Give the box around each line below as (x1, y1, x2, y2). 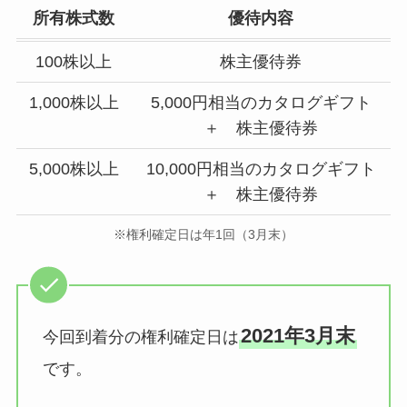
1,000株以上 (28, 94, 119, 113)
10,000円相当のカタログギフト (145, 160, 376, 179)
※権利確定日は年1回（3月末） (114, 226, 293, 242)
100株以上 (35, 53, 113, 72)
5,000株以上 (28, 160, 119, 179)
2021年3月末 (240, 324, 355, 348)
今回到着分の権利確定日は (42, 328, 239, 347)
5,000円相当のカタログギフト (150, 94, 372, 113)
